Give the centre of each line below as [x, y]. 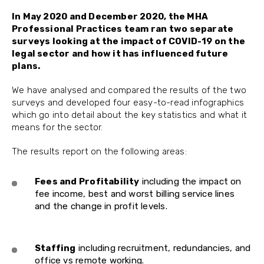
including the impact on [190, 181]
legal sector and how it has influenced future [120, 54]
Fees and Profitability [87, 181]
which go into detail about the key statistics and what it [129, 115]
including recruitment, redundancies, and [163, 248]
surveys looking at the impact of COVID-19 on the [129, 41]
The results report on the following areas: [99, 151]
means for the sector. [57, 127]
